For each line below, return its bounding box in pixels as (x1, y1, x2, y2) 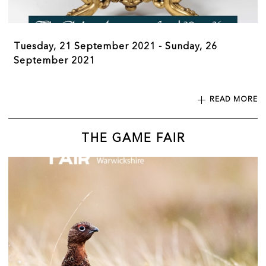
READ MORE (209, 96, 258, 103)
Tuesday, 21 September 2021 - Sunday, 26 (13, 42, 217, 52)
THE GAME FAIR (81, 132, 185, 145)
